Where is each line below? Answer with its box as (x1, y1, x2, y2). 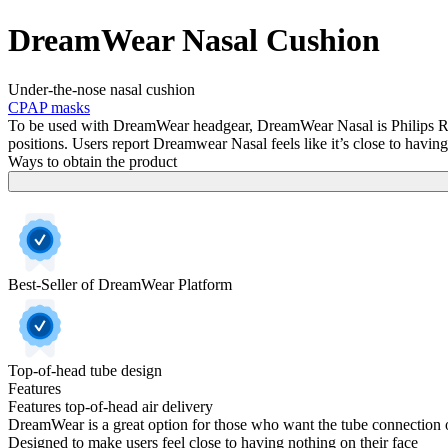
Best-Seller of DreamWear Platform (8, 275, 232, 293)
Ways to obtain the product (8, 152, 177, 170)
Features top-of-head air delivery (8, 397, 213, 415)
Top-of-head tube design (8, 361, 162, 379)
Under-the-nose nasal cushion (8, 80, 195, 98)
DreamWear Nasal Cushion (8, 22, 380, 59)
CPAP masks (8, 98, 90, 116)
